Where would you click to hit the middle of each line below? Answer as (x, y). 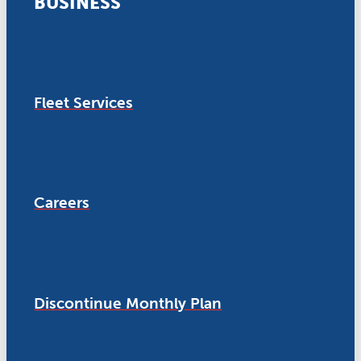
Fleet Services (84, 102)
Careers (62, 203)
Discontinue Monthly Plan (128, 303)
